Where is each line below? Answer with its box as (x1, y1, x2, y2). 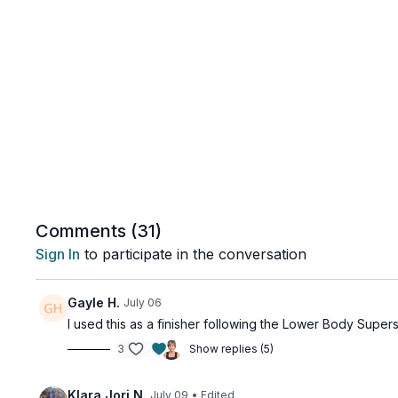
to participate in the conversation (80, 245, 307, 263)
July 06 (123, 296, 163, 309)
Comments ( (36, 220, 138, 242)
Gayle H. (68, 295, 121, 310)
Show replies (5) (189, 342, 275, 355)
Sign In (36, 245, 81, 263)
